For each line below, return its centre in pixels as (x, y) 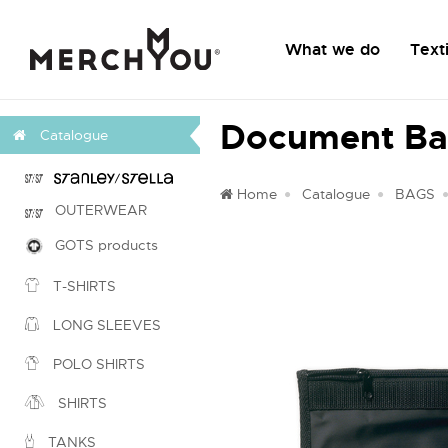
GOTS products (100, 245)
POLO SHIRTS (97, 364)
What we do (332, 49)
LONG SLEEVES (105, 325)
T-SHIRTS (82, 286)
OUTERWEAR (95, 210)
